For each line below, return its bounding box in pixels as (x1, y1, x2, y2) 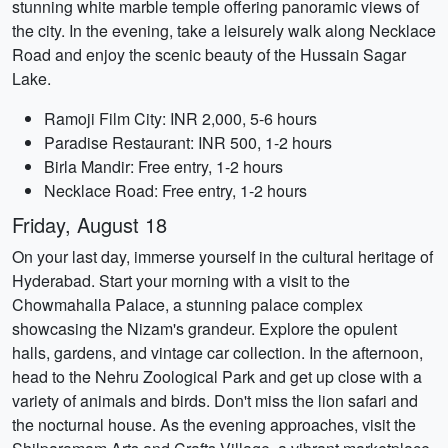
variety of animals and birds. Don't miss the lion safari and (12, 389, 418, 412)
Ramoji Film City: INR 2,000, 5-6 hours (44, 107, 317, 130)
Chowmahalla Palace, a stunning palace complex (12, 293, 363, 316)
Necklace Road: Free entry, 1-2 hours (44, 179, 307, 202)
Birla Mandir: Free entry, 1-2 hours (44, 155, 283, 178)
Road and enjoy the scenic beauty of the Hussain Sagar (12, 43, 406, 66)
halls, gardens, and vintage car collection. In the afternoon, (12, 341, 423, 364)
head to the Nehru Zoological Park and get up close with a (12, 365, 422, 388)
